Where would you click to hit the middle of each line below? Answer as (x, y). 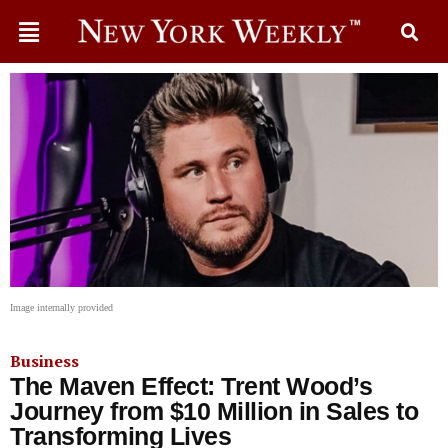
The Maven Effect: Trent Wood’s (191, 386)
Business (44, 361)
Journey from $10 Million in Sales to (214, 411)
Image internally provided (61, 307)
